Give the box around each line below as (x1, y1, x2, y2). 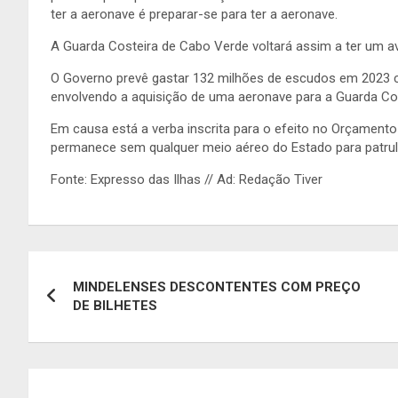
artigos (28, 323, 117, 358)
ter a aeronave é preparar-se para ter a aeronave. (51, 5, 338, 22)
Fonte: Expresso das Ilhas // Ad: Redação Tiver (51, 171, 322, 187)
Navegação (28, 251, 169, 285)
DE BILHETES (73, 297, 157, 314)
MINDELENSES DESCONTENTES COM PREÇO (73, 278, 361, 295)
